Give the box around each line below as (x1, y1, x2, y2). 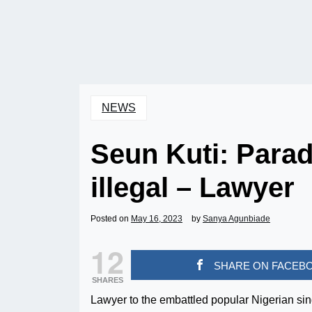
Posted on (91, 214, 131, 224)
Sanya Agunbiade (203, 214, 270, 224)
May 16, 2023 (131, 214, 182, 224)
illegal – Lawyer (91, 172, 295, 203)
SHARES (91, 276, 123, 284)
